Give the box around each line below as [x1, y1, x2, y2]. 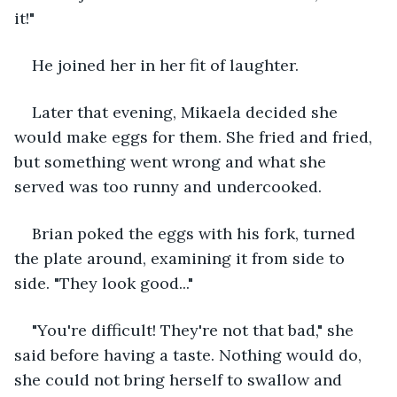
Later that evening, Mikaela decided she [32, 101, 342, 122]
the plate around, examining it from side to [14, 247, 349, 269]
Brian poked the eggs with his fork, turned [32, 222, 360, 244]
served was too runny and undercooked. [14, 175, 322, 197]
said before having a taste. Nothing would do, [14, 344, 366, 365]
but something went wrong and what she [14, 151, 331, 172]
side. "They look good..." [14, 272, 193, 293]
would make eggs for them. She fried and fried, [14, 126, 377, 147]
